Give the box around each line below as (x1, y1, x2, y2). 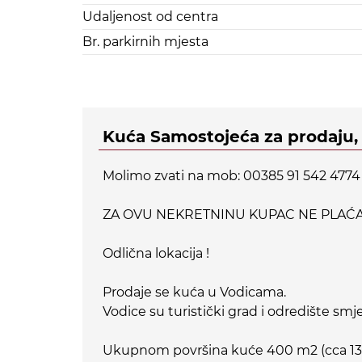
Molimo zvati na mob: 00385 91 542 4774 (103, 168, 360, 184)
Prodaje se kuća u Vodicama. (103, 284, 286, 301)
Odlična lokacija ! (103, 246, 209, 262)
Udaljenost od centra (82, 9, 218, 25)
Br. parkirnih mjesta (82, 34, 208, 50)
